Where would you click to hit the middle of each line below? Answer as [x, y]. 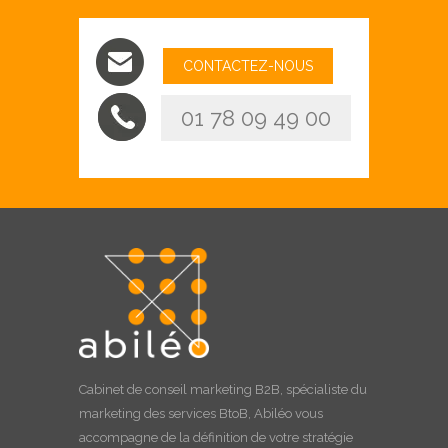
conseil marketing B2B [212, 390]
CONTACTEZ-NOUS [247, 65]
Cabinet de [112, 390]
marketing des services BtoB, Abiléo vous [201, 414]
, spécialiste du [323, 390]
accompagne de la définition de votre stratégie [216, 438]
